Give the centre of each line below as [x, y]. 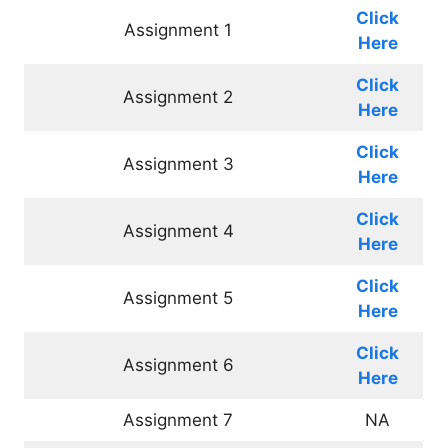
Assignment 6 [178, 365]
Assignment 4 [178, 231]
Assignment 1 [178, 30]
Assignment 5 [178, 298]
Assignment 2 [178, 97]
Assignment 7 [178, 420]
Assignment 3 [178, 164]
